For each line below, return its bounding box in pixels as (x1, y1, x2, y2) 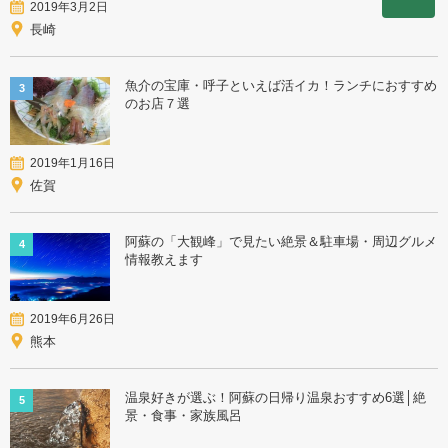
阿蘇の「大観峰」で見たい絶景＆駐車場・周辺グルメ (125, 233, 437, 249)
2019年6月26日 (30, 311, 115, 326)
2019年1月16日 (30, 155, 115, 170)
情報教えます (125, 251, 203, 267)
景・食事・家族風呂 (125, 407, 242, 423)
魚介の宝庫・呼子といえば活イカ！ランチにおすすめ (125, 77, 437, 93)
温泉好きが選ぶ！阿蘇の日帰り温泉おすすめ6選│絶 (125, 389, 426, 405)
